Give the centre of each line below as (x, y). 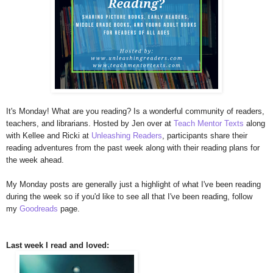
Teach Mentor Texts (209, 124)
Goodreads (39, 209)
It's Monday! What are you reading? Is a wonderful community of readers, (135, 112)
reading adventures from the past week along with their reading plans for (133, 148)
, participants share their (205, 136)
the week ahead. (35, 160)
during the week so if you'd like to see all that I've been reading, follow (129, 197)
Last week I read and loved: (58, 246)
